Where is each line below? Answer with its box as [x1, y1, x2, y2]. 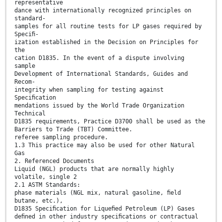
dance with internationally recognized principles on [14, 6, 191, 14]
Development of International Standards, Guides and [14, 70, 188, 77]
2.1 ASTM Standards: [14, 181, 80, 188]
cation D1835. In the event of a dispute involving [14, 54, 184, 61]
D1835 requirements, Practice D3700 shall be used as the [14, 117, 205, 125]
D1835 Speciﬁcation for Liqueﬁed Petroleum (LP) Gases [14, 205, 195, 212]
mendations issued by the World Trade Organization [14, 102, 184, 109]
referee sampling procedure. [14, 133, 108, 141]
